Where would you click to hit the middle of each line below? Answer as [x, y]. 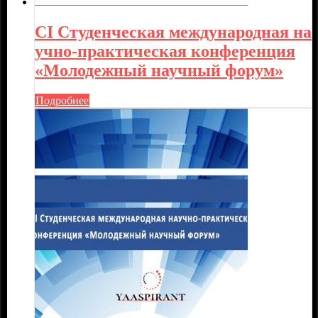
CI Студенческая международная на [173, 32]
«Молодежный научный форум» [159, 71]
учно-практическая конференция [165, 51]
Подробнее [62, 101]
